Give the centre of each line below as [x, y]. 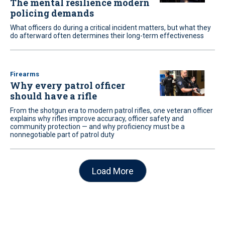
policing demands [52, 13]
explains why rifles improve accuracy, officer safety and [97, 119]
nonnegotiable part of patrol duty [62, 135]
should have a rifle [53, 96]
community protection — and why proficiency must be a [97, 127]
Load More [113, 171]
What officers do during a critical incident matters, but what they [110, 28]
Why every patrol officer [68, 85]
